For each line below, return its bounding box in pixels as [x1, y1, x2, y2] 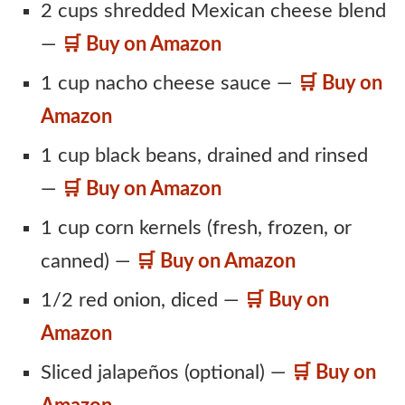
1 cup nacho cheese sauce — [41, 73, 297, 93]
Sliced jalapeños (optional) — [41, 363, 291, 382]
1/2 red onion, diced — [41, 290, 244, 310]
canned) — [41, 251, 136, 271]
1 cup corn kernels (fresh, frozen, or [41, 218, 352, 238]
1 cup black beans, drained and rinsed [41, 146, 368, 165]
